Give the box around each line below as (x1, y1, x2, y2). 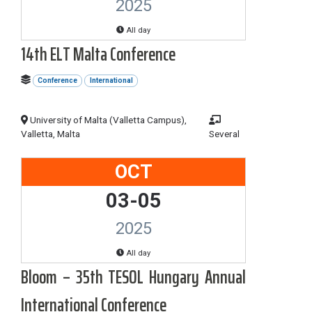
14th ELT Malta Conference (21, 38, 175, 69)
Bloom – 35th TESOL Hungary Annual (21, 261, 246, 292)
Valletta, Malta (21, 127, 80, 139)
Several (209, 127, 240, 139)
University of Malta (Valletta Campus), (28, 114, 187, 125)
